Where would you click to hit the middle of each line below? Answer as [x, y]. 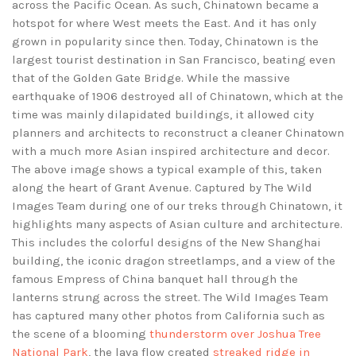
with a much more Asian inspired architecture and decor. [171, 151]
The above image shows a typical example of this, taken [167, 170]
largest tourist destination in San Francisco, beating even [174, 60]
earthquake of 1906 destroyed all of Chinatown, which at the [178, 97]
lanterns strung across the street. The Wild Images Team [170, 298]
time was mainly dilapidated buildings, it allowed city [163, 115]
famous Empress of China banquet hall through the [155, 279]
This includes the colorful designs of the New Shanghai [166, 243]
